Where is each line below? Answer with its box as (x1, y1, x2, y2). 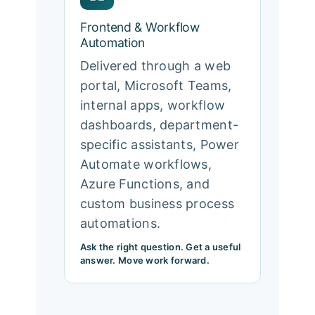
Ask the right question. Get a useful (79, 240, 241, 252)
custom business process (79, 195, 235, 211)
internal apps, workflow (79, 97, 226, 112)
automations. (79, 215, 161, 231)
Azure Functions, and (79, 176, 210, 191)
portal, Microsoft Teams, (79, 77, 232, 93)
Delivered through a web (79, 58, 231, 73)
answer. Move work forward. (79, 254, 210, 266)
